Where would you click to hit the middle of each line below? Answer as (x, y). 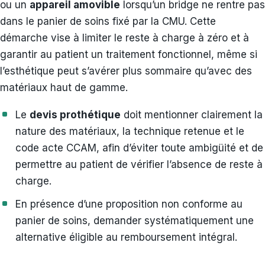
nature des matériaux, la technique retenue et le (130, 132)
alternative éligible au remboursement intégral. (126, 237)
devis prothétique (75, 115)
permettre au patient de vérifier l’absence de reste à (139, 165)
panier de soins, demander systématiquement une (135, 221)
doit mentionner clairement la (192, 115)
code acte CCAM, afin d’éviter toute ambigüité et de (139, 148)
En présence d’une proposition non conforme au (129, 204)
